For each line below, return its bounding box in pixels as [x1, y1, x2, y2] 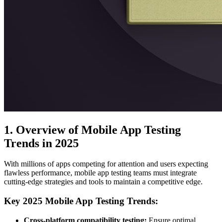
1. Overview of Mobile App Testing [4, 123, 181, 136]
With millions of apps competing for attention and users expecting [4, 160, 208, 168]
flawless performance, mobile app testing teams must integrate [4, 168, 197, 177]
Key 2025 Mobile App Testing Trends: [4, 196, 158, 207]
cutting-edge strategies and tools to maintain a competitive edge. [4, 177, 203, 186]
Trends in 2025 [4, 136, 79, 150]
